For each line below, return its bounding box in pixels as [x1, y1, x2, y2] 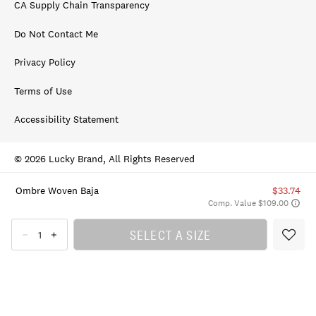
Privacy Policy [14, 56, 75, 69]
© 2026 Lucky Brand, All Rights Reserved [14, 152, 195, 165]
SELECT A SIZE [129, 226, 212, 243]
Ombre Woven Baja [15, 183, 99, 197]
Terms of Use [14, 84, 72, 97]
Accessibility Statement [14, 113, 119, 126]
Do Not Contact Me [14, 27, 98, 40]
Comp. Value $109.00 [208, 197, 289, 209]
